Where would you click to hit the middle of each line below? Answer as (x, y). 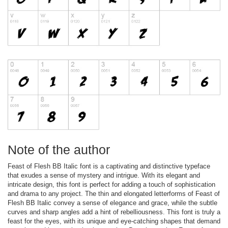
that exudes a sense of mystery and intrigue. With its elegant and (104, 175)
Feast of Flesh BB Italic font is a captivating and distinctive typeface (109, 166)
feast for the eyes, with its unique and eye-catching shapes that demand (114, 221)
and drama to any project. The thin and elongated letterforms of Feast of (114, 193)
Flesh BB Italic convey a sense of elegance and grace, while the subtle (112, 203)
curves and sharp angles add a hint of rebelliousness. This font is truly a (114, 212)
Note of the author (59, 149)
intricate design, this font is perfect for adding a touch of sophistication (111, 184)
